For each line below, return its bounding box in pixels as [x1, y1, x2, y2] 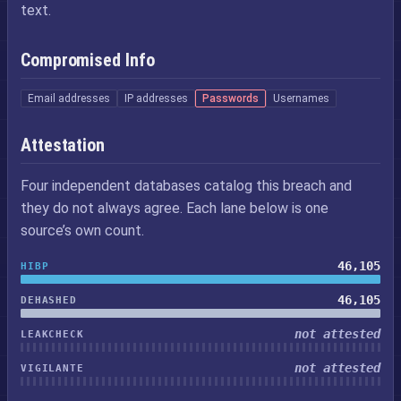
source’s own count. [21, 222, 144, 239]
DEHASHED [21, 294, 77, 306]
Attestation [21, 134, 105, 156]
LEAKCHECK [21, 328, 84, 340]
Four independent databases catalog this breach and [21, 177, 352, 194]
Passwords [202, 92, 259, 105]
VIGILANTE [21, 362, 84, 374]
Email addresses [28, 92, 110, 105]
